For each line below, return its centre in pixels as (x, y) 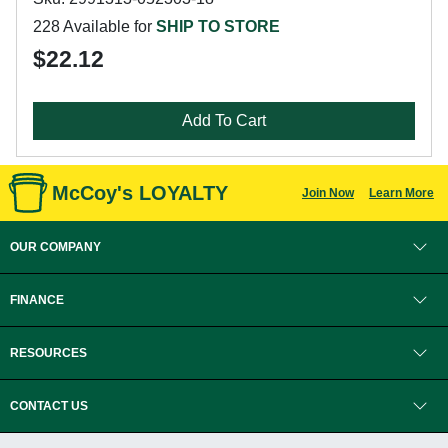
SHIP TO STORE (218, 26)
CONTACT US (49, 406)
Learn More (401, 193)
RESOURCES (48, 353)
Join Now (327, 193)
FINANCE (37, 300)
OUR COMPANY (55, 247)
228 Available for (94, 26)
